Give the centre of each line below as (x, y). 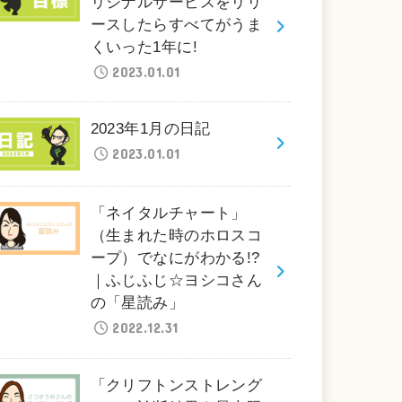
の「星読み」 (137, 303)
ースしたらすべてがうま (176, 24)
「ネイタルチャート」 (168, 214)
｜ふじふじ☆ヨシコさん (176, 281)
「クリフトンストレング (176, 385)
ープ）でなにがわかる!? (175, 258)
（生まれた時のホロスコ (176, 236)
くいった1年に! (144, 47)
